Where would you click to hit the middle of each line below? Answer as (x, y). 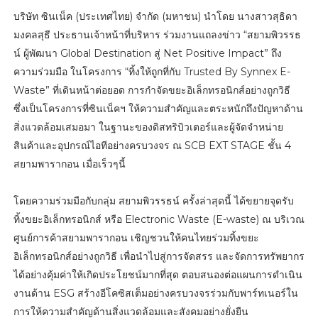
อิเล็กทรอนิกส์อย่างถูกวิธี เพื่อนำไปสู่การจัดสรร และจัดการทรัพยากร (159, 256)
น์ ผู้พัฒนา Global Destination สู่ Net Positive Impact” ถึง (147, 53)
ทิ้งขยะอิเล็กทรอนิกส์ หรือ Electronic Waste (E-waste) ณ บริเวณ (159, 219)
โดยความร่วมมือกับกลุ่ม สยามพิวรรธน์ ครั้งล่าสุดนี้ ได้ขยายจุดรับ (153, 201)
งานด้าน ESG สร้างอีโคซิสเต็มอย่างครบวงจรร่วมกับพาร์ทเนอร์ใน (155, 293)
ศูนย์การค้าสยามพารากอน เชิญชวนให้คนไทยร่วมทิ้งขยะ (136, 237)
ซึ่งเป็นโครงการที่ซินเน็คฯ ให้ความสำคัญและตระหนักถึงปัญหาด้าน (158, 108)
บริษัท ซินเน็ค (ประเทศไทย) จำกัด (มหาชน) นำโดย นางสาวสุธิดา (155, 16)
